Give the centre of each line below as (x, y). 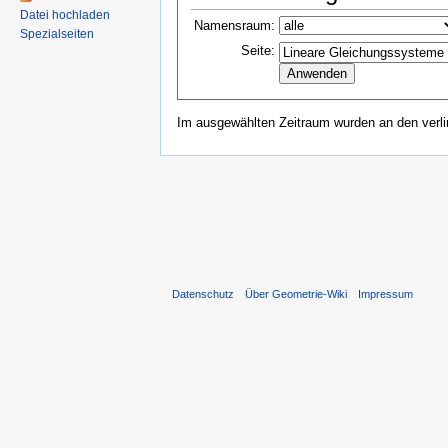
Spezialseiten (57, 34)
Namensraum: (234, 25)
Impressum (386, 294)
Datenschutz (203, 294)
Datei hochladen (65, 15)
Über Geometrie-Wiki (296, 294)
